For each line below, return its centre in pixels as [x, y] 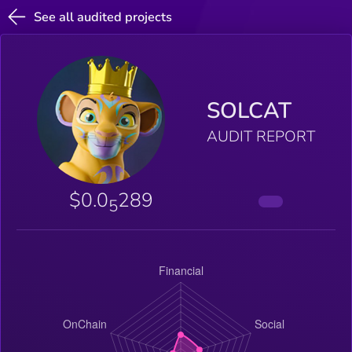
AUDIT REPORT [260, 137]
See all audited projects [103, 17]
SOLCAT [249, 111]
